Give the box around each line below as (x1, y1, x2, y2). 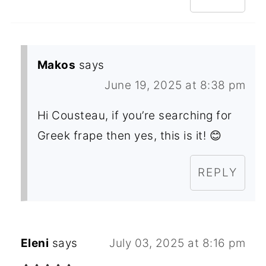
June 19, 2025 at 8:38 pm (104, 78, 246, 92)
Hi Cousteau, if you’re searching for (37, 108, 232, 122)
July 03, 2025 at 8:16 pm (109, 236, 246, 250)
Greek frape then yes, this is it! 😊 (37, 128, 222, 142)
